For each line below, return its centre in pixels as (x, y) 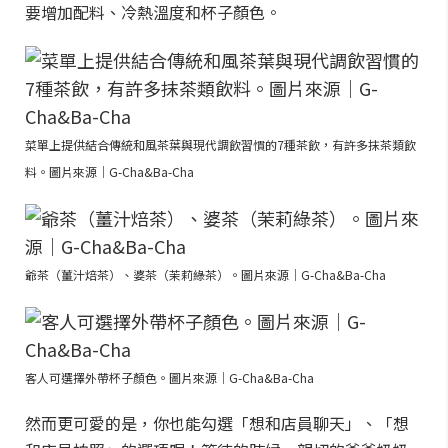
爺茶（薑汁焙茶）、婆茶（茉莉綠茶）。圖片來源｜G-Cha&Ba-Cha (205, 274)
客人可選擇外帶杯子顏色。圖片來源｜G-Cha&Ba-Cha (169, 377)
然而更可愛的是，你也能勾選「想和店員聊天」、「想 (217, 423)
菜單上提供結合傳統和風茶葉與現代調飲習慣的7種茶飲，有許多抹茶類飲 (220, 144)
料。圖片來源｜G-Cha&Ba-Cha (109, 171)
